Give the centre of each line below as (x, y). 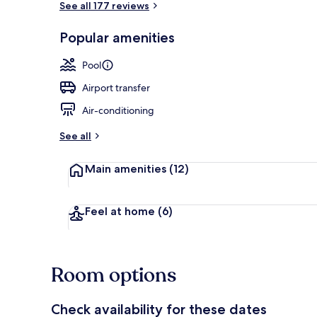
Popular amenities (117, 37)
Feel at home (121, 211)
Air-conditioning (118, 110)
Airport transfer (116, 87)
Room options (114, 275)
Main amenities (127, 168)
